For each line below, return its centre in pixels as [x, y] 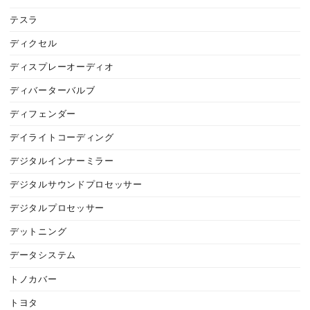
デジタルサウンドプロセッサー [76, 185]
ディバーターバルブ [53, 90]
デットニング [38, 232]
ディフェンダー [43, 114]
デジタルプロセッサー [57, 209]
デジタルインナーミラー [62, 162]
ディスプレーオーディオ [62, 67]
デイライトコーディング [62, 138]
